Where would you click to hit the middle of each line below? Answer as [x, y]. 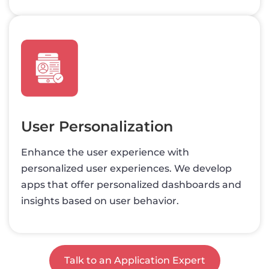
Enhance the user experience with [105, 152]
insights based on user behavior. [100, 201]
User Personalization [97, 126]
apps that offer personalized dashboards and [131, 184]
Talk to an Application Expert [134, 260]
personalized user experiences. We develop [126, 168]
